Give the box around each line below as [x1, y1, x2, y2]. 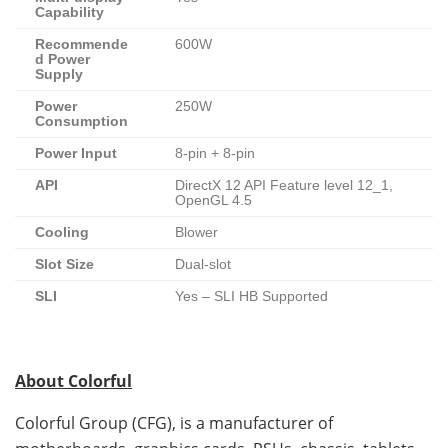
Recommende [35, 37, 128, 53]
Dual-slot [175, 257, 231, 273]
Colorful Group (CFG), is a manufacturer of [15, 412, 333, 435]
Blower [175, 225, 218, 241]
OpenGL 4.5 [175, 193, 252, 209]
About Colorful [15, 370, 132, 393]
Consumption [35, 114, 128, 130]
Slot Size [35, 257, 94, 273]
